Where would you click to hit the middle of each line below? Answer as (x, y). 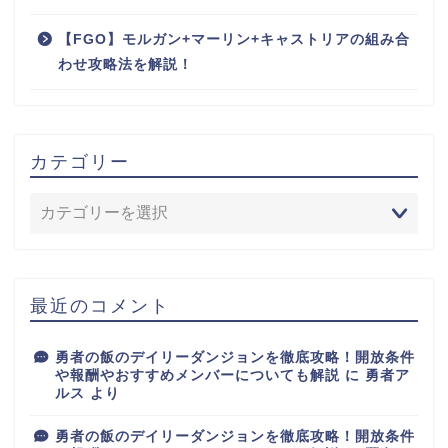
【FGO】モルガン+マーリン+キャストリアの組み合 (234, 39)
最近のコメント (100, 304)
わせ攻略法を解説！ (125, 64)
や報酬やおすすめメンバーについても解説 (197, 375)
